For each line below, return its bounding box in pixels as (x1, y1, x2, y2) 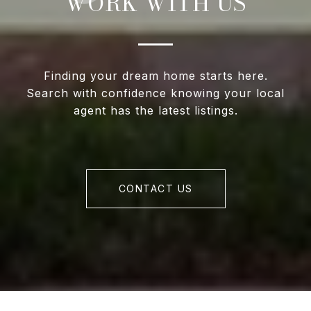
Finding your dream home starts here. (43, 69, 268, 83)
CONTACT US (118, 183, 193, 195)
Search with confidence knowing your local (26, 86, 285, 101)
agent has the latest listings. (73, 103, 238, 118)
